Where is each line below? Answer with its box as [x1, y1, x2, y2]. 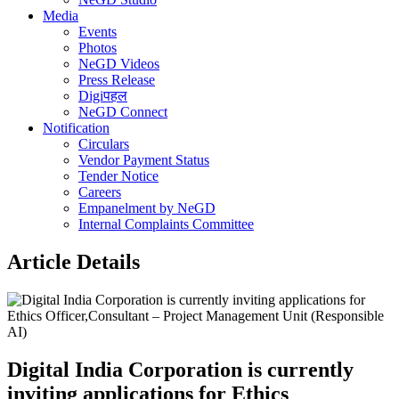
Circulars [78, 136, 129, 151]
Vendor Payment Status [78, 152, 209, 167]
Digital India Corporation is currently [7, 357, 354, 381]
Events [78, 24, 117, 39]
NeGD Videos [78, 56, 159, 71]
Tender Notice [78, 168, 159, 183]
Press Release [78, 72, 155, 87]
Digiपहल [78, 88, 127, 103]
